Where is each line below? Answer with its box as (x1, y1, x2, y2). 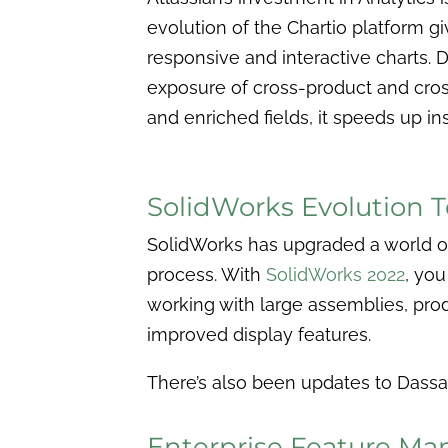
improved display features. (147, 323, 376, 345)
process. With (147, 263, 266, 285)
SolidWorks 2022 (266, 263, 405, 285)
